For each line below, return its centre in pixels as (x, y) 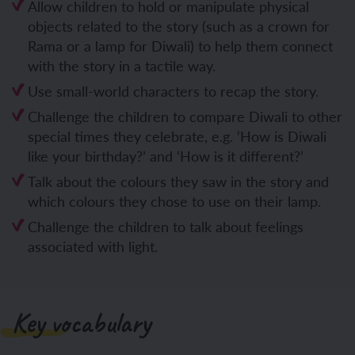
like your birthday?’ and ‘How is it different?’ (166, 156)
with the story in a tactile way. (122, 65)
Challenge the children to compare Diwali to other (185, 116)
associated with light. (93, 246)
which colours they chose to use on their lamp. (174, 201)
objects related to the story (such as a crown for (179, 26)
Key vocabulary (81, 323)
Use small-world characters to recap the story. (173, 91)
